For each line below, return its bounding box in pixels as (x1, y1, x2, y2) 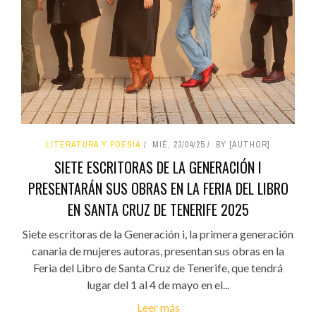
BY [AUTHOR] (216, 138, 270, 150)
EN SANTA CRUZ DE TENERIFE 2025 (67, 198, 249, 220)
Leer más (136, 300, 180, 314)
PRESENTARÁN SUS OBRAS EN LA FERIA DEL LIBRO (28, 177, 288, 199)
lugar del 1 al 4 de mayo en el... (87, 277, 229, 291)
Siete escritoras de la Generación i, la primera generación (23, 226, 293, 241)
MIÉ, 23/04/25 (152, 138, 205, 150)
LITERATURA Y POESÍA (46, 138, 141, 150)
